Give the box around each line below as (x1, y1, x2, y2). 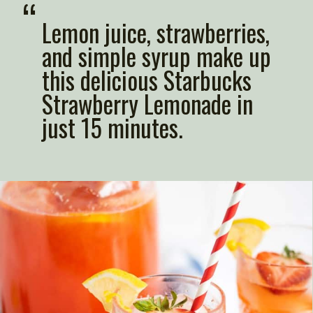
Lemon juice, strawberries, (41, 14, 270, 51)
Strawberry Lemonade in (41, 85, 253, 122)
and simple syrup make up (41, 38, 271, 75)
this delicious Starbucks (41, 61, 252, 99)
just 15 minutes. (41, 109, 183, 146)
